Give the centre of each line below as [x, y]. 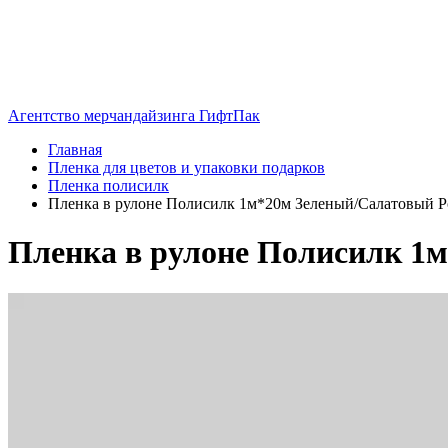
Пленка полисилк [108, 185]
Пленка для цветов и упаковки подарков [186, 167]
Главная [75, 149]
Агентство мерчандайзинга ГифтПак [134, 115]
